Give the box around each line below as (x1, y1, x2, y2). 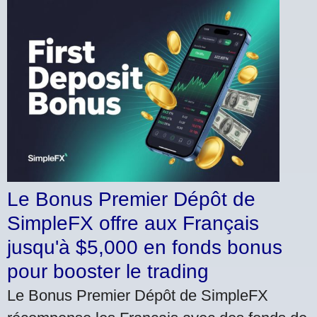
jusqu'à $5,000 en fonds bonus (7, 236, 282, 258)
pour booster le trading (7, 260, 209, 282)
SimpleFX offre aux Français (7, 212, 259, 234)
